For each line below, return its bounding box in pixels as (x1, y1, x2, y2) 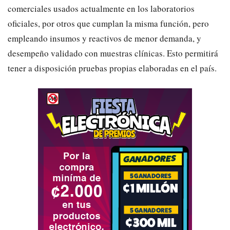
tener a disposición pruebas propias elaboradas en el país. (8, 62, 217, 74)
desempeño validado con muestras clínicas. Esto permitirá (8, 47, 218, 59)
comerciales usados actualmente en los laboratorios (8, 2, 195, 14)
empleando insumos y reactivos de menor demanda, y (8, 32, 201, 44)
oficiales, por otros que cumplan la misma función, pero (8, 17, 209, 29)
